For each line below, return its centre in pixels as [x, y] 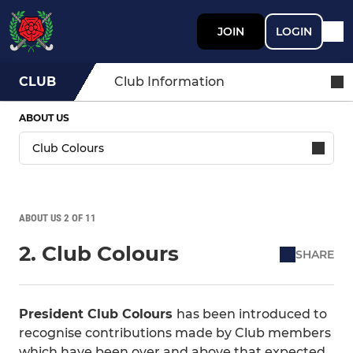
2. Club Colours [99, 254]
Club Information [169, 82]
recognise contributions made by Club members [175, 333]
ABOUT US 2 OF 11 [58, 218]
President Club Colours [98, 314]
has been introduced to [252, 314]
